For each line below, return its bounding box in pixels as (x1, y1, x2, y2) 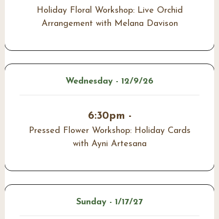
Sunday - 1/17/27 (76, 197, 143, 207)
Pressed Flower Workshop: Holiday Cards (28, 126, 191, 136)
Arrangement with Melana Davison (41, 19, 178, 29)
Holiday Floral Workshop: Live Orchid (36, 6, 183, 16)
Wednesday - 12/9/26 (66, 77, 153, 87)
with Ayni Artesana (72, 139, 147, 149)
